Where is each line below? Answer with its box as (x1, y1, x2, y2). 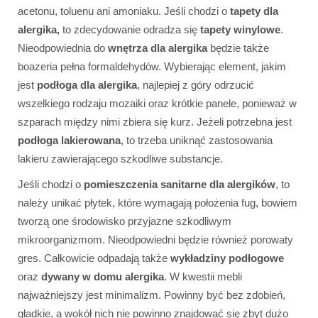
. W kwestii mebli (164, 270, 242, 283)
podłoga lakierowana (18, 134, 121, 147)
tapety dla (230, 5, 278, 18)
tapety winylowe (200, 23, 280, 36)
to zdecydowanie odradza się (60, 23, 200, 36)
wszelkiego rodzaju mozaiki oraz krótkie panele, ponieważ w (18, 97, 297, 110)
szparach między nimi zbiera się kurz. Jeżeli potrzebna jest (18, 116, 292, 128)
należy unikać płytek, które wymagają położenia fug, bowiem (18, 197, 297, 209)
